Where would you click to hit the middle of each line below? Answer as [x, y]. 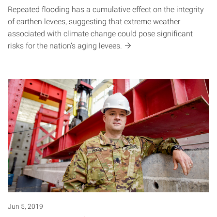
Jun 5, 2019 [25, 207]
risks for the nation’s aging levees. [65, 46]
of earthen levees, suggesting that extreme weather [94, 21]
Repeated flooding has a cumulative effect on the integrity [106, 9]
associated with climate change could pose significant [100, 33]
